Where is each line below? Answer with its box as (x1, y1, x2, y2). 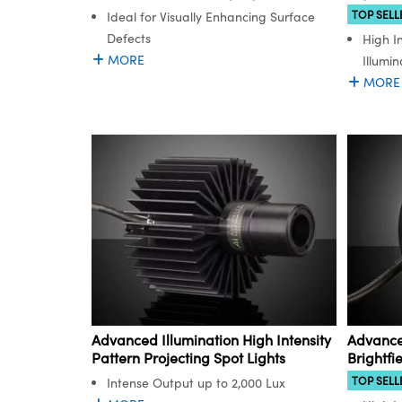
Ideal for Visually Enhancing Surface (107, 8, 315, 26)
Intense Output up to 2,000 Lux (107, 373, 285, 391)
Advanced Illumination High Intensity (92, 329, 331, 349)
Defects (107, 30, 151, 48)
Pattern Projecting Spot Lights (92, 347, 285, 367)
